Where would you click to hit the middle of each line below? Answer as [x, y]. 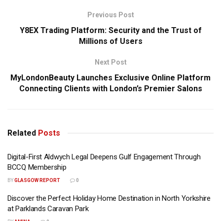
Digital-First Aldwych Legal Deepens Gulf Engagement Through [104, 157]
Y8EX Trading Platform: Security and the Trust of [110, 30]
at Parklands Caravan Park [48, 208]
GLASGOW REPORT [37, 180]
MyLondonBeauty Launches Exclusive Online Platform [110, 77]
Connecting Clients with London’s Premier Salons [110, 88]
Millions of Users [110, 41]
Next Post [110, 62]
